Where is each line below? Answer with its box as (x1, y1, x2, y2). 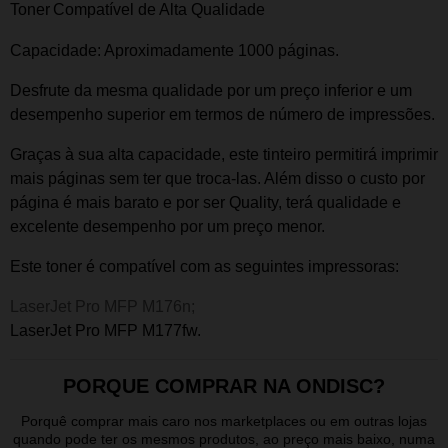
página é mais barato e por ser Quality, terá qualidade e (10, 194, 401, 211)
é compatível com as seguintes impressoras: (82, 258, 399, 275)
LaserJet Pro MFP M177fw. (10, 322, 201, 339)
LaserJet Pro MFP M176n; (10, 298, 199, 315)
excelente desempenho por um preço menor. (10, 218, 325, 235)
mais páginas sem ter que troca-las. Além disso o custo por (10, 170, 425, 187)
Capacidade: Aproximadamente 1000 (10, 42, 278, 59)
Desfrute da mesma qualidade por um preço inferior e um (10, 82, 412, 99)
